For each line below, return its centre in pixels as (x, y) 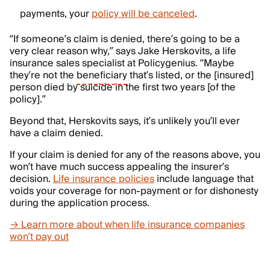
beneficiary (102, 75)
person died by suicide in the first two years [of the (123, 87)
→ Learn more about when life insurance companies (127, 225)
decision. (31, 179)
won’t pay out (39, 237)
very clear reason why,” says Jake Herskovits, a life (123, 51)
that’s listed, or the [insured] (190, 75)
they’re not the (43, 75)
